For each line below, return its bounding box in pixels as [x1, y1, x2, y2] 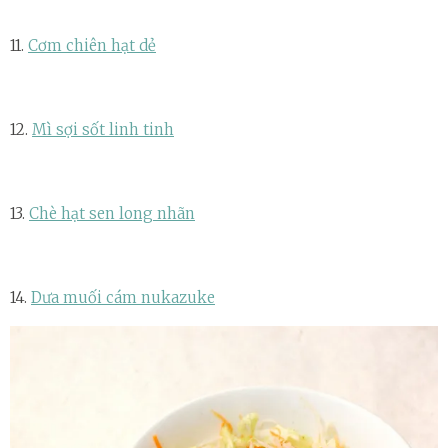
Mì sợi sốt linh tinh [32, 119, 174, 139]
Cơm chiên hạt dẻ [28, 35, 156, 55]
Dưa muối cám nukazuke [31, 287, 215, 307]
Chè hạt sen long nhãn [29, 203, 195, 223]
